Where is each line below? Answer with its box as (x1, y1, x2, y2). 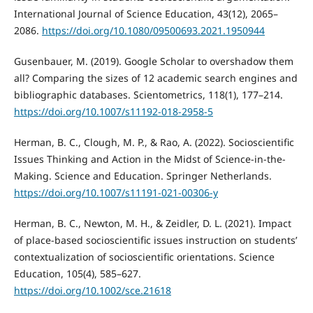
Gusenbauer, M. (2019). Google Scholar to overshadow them (13, 54, 293, 68)
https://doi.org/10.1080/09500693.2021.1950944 (41, 24, 265, 38)
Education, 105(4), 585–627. (13, 267, 141, 281)
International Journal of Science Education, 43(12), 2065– (13, 7, 278, 21)
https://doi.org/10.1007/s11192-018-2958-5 (13, 105, 213, 119)
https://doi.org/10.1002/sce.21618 (13, 284, 171, 298)
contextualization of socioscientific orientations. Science (13, 250, 275, 264)
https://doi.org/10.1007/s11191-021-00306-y (13, 186, 218, 200)
